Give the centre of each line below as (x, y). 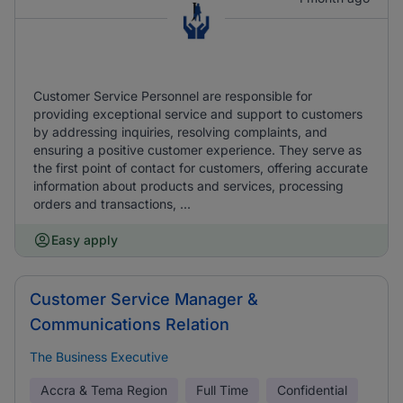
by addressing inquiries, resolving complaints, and (180, 132)
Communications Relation (130, 324)
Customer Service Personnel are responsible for (173, 96)
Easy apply (85, 240)
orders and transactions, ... (112, 204)
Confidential (312, 390)
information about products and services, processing (188, 186)
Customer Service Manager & (144, 299)
